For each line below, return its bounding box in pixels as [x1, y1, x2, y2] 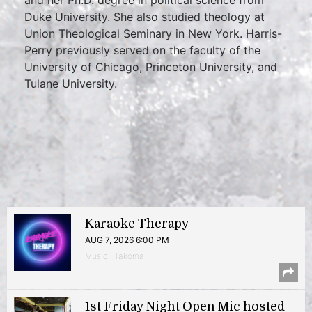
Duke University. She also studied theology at [24, 10, 265, 24]
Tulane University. [24, 77, 117, 91]
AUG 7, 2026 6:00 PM [85, 235, 169, 245]
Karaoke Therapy [85, 217, 189, 231]
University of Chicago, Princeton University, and [24, 60, 277, 74]
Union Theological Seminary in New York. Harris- [24, 26, 282, 40]
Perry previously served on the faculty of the [24, 43, 260, 57]
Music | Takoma [85, 251, 144, 261]
